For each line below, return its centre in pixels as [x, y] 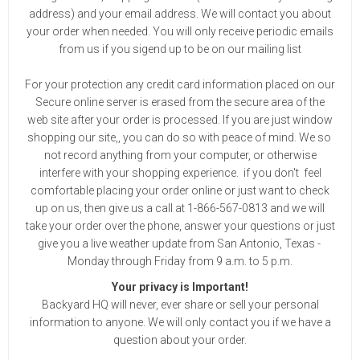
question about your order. [180, 340]
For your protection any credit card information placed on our [180, 84]
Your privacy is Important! [180, 287]
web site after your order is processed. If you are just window [180, 120]
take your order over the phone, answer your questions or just [180, 226]
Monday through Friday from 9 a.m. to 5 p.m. [180, 261]
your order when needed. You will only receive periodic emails [180, 31]
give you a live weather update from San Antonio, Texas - [180, 243]
